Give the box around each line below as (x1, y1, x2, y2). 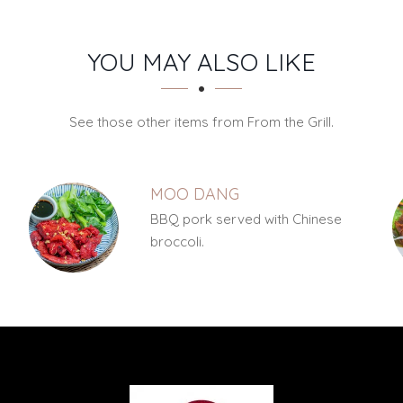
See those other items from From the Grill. (69, 113, 334, 130)
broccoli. (149, 233, 204, 250)
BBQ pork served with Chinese (149, 210, 342, 228)
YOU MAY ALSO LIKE (87, 47, 316, 77)
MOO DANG (149, 184, 239, 204)
